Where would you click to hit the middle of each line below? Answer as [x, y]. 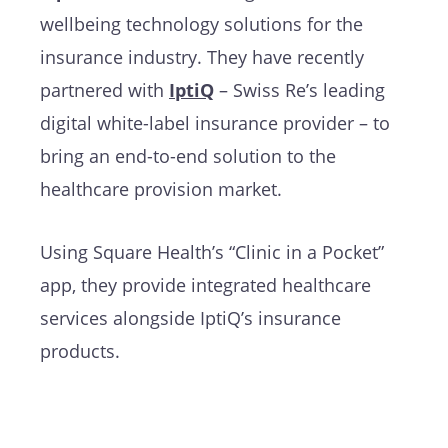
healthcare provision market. [161, 188]
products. [80, 350]
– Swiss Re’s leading [299, 89]
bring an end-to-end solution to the [188, 155]
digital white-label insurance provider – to [215, 122]
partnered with [104, 89]
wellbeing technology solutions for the [201, 23]
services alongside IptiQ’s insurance [190, 317]
